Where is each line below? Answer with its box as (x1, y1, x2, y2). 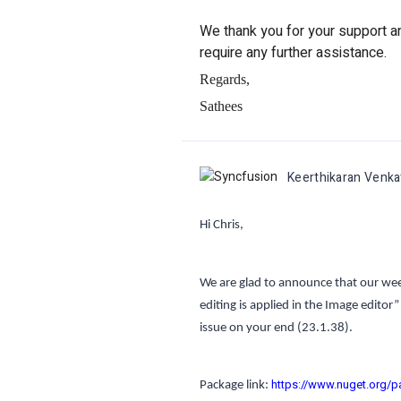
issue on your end (200, 321, 294, 336)
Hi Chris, (200, 218, 243, 232)
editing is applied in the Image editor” (200, 299, 399, 313)
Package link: (200, 378, 271, 392)
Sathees (200, 98, 243, 114)
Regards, (200, 72, 250, 88)
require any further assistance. (200, 41, 387, 64)
